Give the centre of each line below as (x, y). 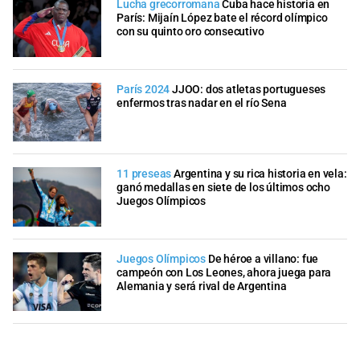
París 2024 (143, 89)
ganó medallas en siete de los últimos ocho (223, 188)
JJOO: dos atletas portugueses (249, 89)
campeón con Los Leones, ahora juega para (224, 272)
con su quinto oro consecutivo (190, 32)
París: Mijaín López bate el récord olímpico (222, 18)
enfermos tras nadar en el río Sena (202, 103)
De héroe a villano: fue (263, 259)
